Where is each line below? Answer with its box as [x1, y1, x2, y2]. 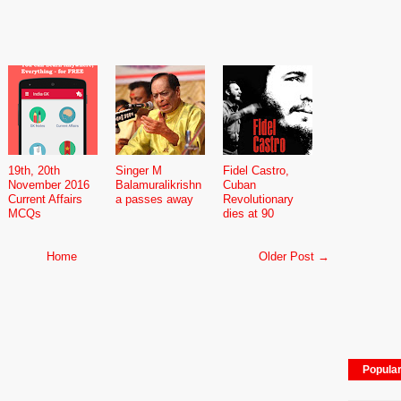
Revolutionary [223, 192, 294, 206]
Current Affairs [8, 192, 82, 206]
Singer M [115, 163, 162, 177]
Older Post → [259, 249, 329, 263]
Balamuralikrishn [115, 177, 201, 192]
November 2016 [8, 177, 90, 192]
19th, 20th [8, 163, 60, 177]
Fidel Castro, [223, 163, 289, 177]
